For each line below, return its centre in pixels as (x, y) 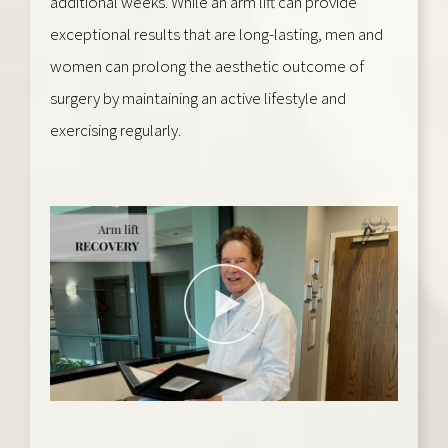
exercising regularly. (115, 129)
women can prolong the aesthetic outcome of (207, 65)
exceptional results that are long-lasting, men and (216, 33)
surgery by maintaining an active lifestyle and (198, 97)
